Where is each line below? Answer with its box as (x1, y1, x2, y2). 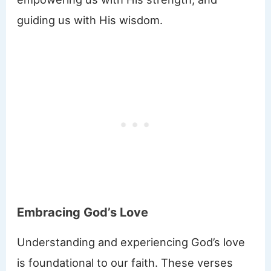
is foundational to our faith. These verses (17, 255, 233, 269)
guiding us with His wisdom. (17, 13, 163, 27)
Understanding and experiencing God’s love (17, 235, 246, 249)
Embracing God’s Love (17, 204, 149, 220)
